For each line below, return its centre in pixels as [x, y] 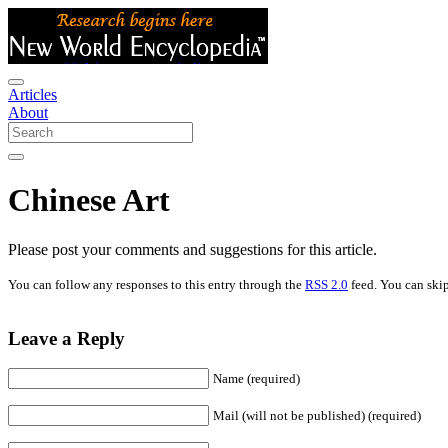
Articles [32, 94]
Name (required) [256, 379]
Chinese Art [89, 200]
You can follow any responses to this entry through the [156, 284]
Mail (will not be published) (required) [317, 416]
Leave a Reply [66, 338]
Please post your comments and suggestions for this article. [192, 249]
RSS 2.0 [326, 284]
